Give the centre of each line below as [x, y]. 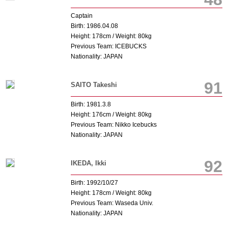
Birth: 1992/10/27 [94, 183]
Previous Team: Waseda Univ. [112, 203]
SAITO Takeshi [94, 85]
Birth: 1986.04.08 [94, 26]
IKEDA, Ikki [88, 163]
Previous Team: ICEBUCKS [108, 46]
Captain [81, 16]
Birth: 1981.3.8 [91, 104]
